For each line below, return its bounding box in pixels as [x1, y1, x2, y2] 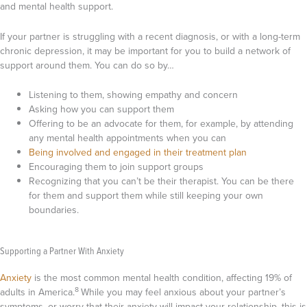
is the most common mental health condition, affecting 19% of [32, 270, 292, 284]
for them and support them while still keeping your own [29, 188, 263, 202]
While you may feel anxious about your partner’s [81, 284, 286, 299]
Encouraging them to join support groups [29, 159, 204, 173]
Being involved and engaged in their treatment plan [29, 145, 247, 159]
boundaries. [29, 202, 79, 217]
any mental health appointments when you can [29, 130, 226, 145]
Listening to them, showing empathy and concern [29, 87, 238, 101]
